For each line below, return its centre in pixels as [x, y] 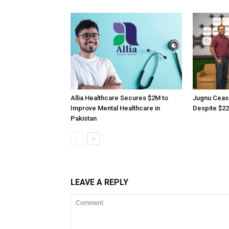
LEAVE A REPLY [99, 182]
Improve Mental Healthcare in [115, 108]
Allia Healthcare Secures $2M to [119, 98]
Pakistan [84, 118]
